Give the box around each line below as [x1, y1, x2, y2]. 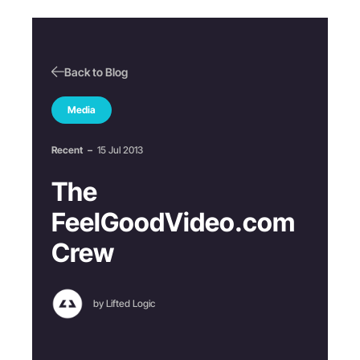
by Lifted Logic [93, 297, 155, 309]
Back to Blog [63, 64, 128, 79]
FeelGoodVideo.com [51, 206, 295, 238]
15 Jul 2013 [97, 143, 143, 156]
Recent [51, 143, 84, 156]
